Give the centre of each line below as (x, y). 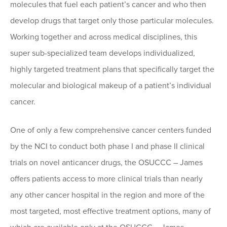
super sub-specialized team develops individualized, (103, 53)
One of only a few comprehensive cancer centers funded (111, 130)
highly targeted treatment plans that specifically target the (112, 70)
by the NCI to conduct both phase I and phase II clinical (107, 147)
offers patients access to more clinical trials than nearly (106, 179)
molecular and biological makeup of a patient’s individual (111, 86)
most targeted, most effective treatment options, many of (110, 212)
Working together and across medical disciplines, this (104, 37)
